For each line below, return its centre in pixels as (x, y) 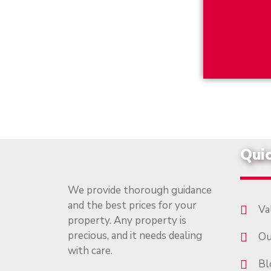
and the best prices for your (132, 205)
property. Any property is (127, 220)
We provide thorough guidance (140, 190)
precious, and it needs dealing (135, 236)
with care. (90, 251)
